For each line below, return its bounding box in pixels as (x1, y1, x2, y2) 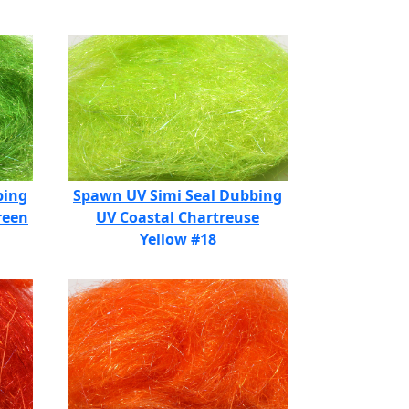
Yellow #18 (139, 229, 216, 249)
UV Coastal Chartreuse (96, 207, 259, 227)
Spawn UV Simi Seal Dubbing (73, 185, 282, 205)
